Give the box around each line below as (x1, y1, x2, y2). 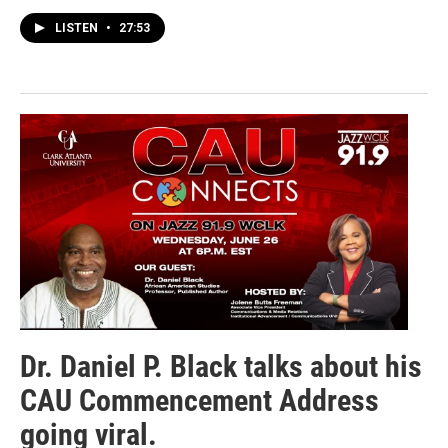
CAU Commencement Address (20, 382, 379, 418)
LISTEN (55, 20, 101, 35)
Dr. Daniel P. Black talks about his (20, 348, 422, 384)
